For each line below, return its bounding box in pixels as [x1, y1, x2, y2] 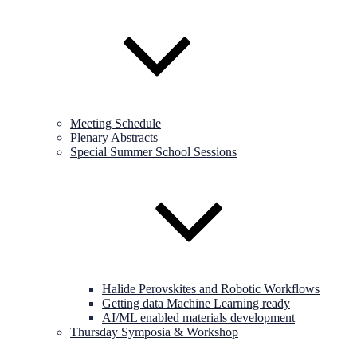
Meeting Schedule [70, 116, 161, 130]
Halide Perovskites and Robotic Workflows [102, 282, 320, 296]
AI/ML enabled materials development [102, 311, 295, 324]
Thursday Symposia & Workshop [70, 325, 238, 339]
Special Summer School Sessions [70, 145, 237, 159]
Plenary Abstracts [70, 131, 158, 144]
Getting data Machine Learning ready [102, 296, 290, 310]
